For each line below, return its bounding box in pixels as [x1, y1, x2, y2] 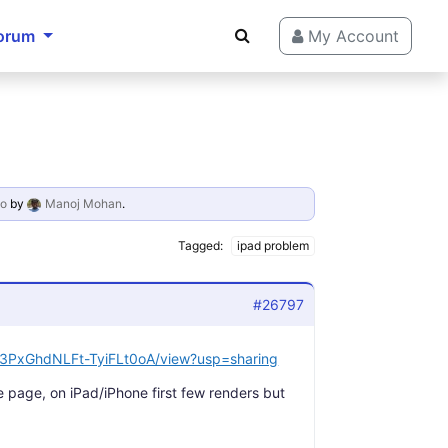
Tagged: [177, 238, 226, 253]
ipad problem [236, 238, 309, 253]
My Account [303, 26, 399, 46]
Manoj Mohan [44, 196, 122, 211]
